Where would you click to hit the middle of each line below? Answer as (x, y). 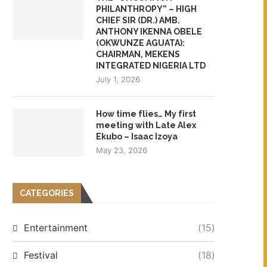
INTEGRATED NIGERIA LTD (151, 65)
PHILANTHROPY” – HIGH (146, 9)
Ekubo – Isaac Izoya (137, 136)
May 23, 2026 (122, 150)
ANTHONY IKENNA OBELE (149, 31)
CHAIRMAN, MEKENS (138, 54)
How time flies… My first (146, 114)
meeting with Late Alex (146, 125)
